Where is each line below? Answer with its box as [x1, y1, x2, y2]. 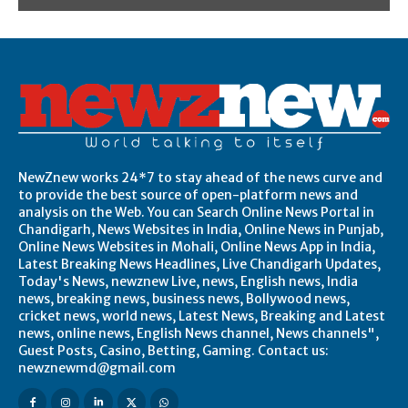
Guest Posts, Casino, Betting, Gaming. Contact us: [18, 342, 329, 359]
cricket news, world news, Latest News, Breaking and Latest [18, 307, 385, 324]
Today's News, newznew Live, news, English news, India [18, 272, 358, 290]
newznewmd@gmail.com [18, 359, 176, 376]
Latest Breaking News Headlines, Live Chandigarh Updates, [18, 255, 381, 272]
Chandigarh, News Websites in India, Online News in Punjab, [18, 220, 383, 238]
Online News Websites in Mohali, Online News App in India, [18, 238, 375, 255]
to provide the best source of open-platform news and [18, 186, 358, 203]
